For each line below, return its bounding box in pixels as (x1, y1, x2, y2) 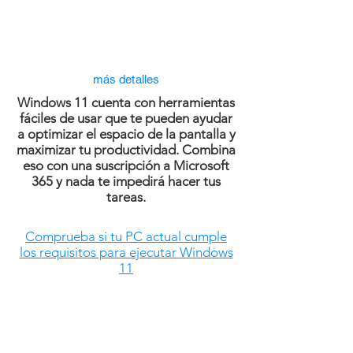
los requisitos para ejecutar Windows (19, 244, 233, 260)
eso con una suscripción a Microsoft (23, 158, 229, 173)
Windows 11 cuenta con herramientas (17, 95, 235, 110)
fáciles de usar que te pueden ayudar (20, 110, 232, 126)
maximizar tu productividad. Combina (17, 142, 236, 158)
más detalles (92, 72, 160, 86)
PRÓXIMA (78, 33, 160, 49)
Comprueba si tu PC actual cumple (25, 229, 227, 244)
